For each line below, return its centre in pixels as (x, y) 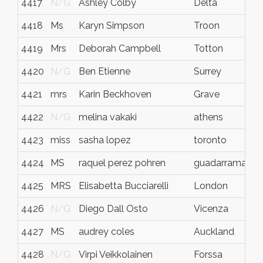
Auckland (214, 232)
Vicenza (211, 209)
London (211, 186)
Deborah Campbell (120, 48)
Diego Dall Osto (113, 209)
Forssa (208, 254)
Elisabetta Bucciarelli (124, 186)
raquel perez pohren (122, 163)
